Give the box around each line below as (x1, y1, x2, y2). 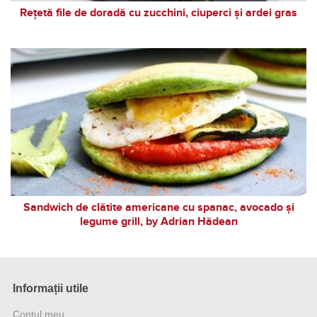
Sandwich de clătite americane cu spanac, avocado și (23, 200, 294, 214)
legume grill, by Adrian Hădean (79, 214, 238, 229)
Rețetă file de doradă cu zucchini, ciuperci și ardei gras (20, 5, 297, 20)
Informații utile (12, 282, 88, 294)
